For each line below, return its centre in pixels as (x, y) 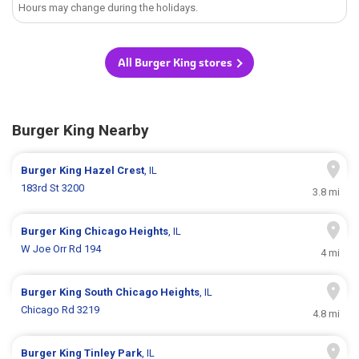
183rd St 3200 (53, 188)
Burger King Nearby (81, 131)
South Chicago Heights (142, 292)
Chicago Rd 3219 (61, 310)
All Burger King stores (175, 63)
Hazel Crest (115, 171)
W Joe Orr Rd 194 (61, 249)
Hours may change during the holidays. (109, 8)
